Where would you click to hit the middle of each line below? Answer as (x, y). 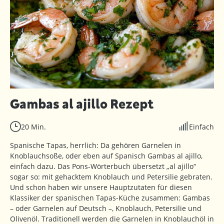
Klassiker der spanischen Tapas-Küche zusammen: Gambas (110, 198)
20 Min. (33, 127)
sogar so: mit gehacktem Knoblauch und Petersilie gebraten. (111, 177)
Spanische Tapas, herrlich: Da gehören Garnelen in (95, 145)
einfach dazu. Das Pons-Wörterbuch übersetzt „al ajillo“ (103, 166)
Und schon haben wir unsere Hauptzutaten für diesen (101, 187)
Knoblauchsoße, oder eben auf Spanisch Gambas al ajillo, (106, 156)
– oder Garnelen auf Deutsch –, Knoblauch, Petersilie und (106, 208)
